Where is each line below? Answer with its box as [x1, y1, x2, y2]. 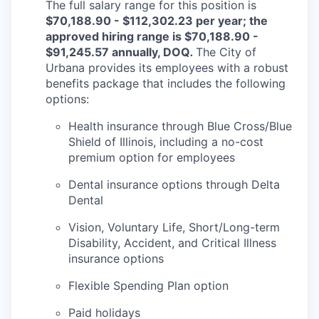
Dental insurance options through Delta [68, 177, 280, 192]
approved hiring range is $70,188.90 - [46, 29, 258, 43]
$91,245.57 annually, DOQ [46, 45, 190, 59]
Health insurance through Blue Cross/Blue [68, 119, 292, 133]
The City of [196, 45, 256, 59]
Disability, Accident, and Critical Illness [68, 236, 276, 250]
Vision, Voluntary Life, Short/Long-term [68, 220, 280, 234]
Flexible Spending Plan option [68, 278, 229, 293]
